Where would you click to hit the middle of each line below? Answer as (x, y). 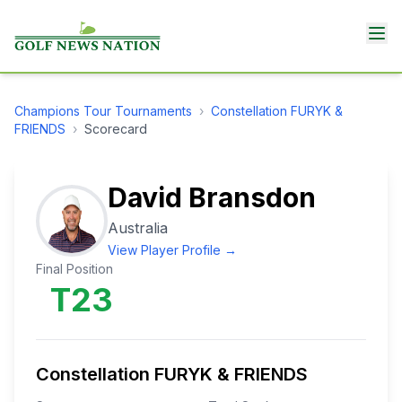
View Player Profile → (172, 250)
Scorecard (116, 129)
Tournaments (152, 111)
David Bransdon (212, 197)
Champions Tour (63, 111)
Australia (138, 228)
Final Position (74, 269)
